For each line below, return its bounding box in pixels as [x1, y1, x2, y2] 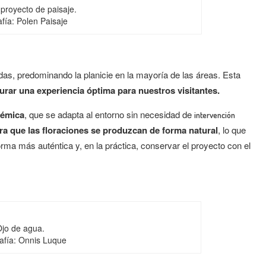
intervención [194, 110, 235, 120]
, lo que [218, 123, 246, 136]
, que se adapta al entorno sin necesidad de [24, 108, 194, 121]
